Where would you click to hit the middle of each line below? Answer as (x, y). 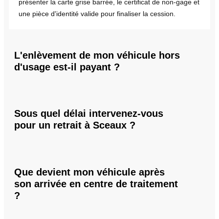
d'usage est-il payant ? (67, 67)
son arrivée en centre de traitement (96, 184)
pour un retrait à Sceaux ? (75, 125)
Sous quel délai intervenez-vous (89, 114)
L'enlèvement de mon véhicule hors (97, 55)
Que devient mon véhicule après (89, 172)
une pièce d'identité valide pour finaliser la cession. (97, 13)
